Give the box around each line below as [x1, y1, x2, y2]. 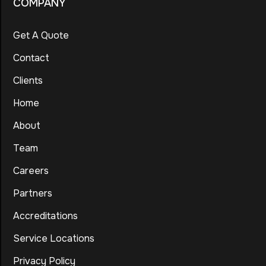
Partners [13, 186, 52, 199]
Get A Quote [13, 28, 69, 42]
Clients [13, 74, 43, 87]
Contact [13, 51, 49, 64]
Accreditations [13, 209, 78, 222]
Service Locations [13, 232, 94, 245]
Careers [13, 164, 49, 177]
